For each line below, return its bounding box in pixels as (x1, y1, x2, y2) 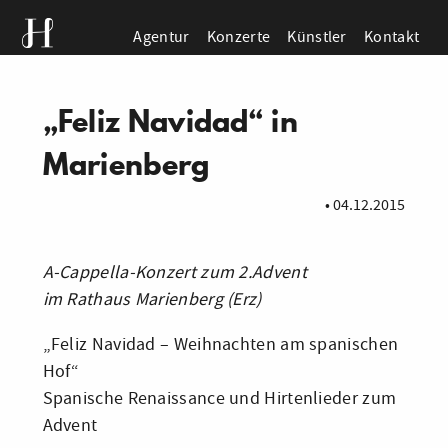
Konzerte (206, 25, 271, 47)
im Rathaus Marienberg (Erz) (42, 288, 262, 311)
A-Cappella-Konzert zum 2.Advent (42, 261, 307, 284)
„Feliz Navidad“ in (42, 100, 298, 142)
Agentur (133, 25, 190, 47)
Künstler (287, 25, 347, 47)
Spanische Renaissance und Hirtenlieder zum (42, 387, 397, 410)
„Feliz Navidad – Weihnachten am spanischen (42, 333, 399, 356)
